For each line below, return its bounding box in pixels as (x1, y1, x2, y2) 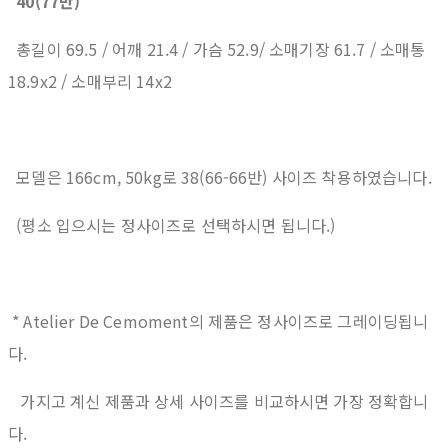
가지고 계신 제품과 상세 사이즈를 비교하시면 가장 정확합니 (8, 389, 429, 414)
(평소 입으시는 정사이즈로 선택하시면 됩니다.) (8, 213, 336, 238)
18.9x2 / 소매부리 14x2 (8, 69, 172, 94)
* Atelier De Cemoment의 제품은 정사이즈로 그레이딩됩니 (8, 309, 429, 334)
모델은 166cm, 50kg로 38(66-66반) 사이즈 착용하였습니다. (8, 165, 432, 190)
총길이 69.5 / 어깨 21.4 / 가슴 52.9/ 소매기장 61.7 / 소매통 (8, 37, 426, 62)
